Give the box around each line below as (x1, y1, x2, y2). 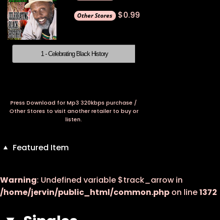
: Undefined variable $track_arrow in (37, 174, 183, 186)
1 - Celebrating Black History (40, 50, 108, 58)
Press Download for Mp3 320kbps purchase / (10, 99, 137, 107)
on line (169, 187, 199, 198)
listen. (65, 115, 82, 124)
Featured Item (11, 142, 69, 154)
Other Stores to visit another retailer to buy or (9, 107, 138, 115)
